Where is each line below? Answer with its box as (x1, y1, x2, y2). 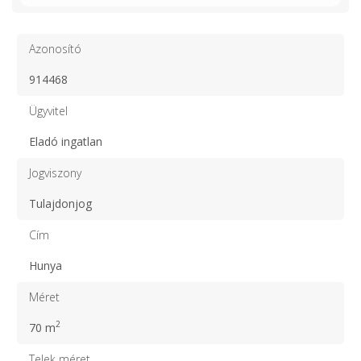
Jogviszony (29, 164, 81, 180)
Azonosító (29, 40, 81, 56)
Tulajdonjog (29, 195, 92, 211)
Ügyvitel (29, 102, 68, 118)
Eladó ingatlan (29, 133, 102, 149)
